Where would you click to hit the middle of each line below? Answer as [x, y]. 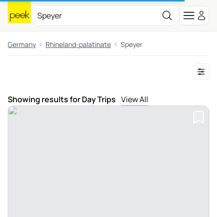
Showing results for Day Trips [62, 99]
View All [135, 99]
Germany [22, 44]
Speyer [132, 44]
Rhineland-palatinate [78, 44]
